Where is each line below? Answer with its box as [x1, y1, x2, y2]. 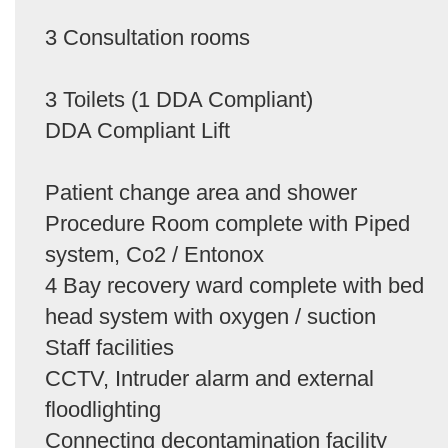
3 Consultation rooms [45, 24, 250, 50]
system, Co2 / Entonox [45, 241, 264, 267]
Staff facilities [45, 334, 174, 360]
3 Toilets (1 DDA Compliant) [45, 86, 313, 112]
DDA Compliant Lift [45, 117, 230, 143]
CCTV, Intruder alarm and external [45, 365, 374, 391]
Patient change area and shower [45, 179, 357, 205]
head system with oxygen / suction [45, 303, 376, 329]
